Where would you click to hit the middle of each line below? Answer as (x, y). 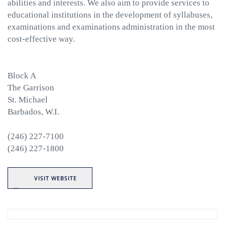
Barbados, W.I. (33, 112)
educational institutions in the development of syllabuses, (110, 15)
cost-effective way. (41, 39)
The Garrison (31, 88)
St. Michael (28, 100)
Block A (22, 76)
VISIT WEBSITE (55, 178)
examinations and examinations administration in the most (111, 27)
